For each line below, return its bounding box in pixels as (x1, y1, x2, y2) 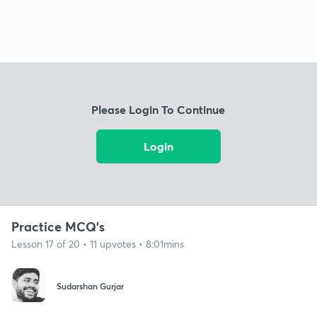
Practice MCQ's (11, 217, 105, 235)
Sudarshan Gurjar (57, 280, 124, 292)
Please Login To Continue (91, 102, 226, 117)
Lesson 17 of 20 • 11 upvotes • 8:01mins (11, 236, 184, 250)
